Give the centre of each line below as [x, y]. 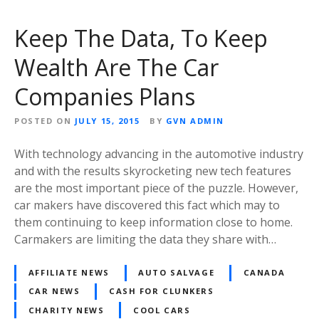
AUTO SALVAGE [177, 273]
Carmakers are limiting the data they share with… [145, 239]
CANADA [264, 273]
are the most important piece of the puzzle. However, [156, 188]
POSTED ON [43, 120]
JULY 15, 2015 [107, 120]
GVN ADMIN [195, 120]
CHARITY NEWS [66, 310]
